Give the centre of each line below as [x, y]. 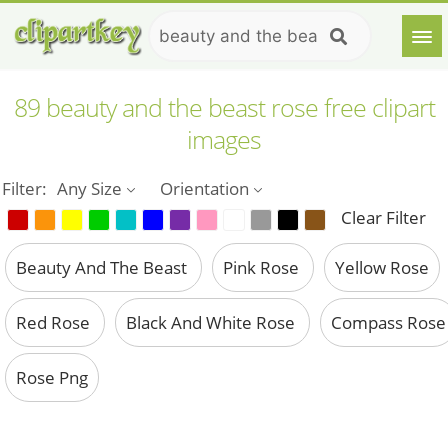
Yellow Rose [382, 268]
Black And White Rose [212, 323]
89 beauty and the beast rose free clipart [224, 107]
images [224, 139]
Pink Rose [263, 268]
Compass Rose [388, 323]
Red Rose [55, 323]
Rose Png [52, 378]
